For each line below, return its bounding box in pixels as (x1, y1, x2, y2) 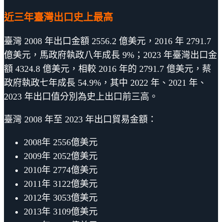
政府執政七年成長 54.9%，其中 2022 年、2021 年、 (4, 77, 207, 88)
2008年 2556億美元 (24, 137, 98, 147)
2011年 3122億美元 (24, 178, 98, 189)
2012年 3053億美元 (24, 192, 98, 203)
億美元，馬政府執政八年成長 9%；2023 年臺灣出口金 (4, 50, 217, 60)
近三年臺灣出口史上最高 (4, 11, 113, 23)
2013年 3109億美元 (24, 206, 98, 217)
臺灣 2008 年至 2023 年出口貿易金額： (4, 114, 157, 124)
